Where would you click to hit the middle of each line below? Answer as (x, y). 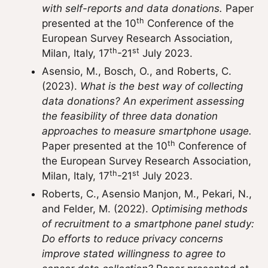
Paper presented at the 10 (105, 146)
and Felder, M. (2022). (97, 209)
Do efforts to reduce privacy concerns (133, 239)
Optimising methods (200, 209)
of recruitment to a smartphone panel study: (148, 224)
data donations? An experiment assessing (143, 101)
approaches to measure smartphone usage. (147, 131)
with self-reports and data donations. (132, 8)
